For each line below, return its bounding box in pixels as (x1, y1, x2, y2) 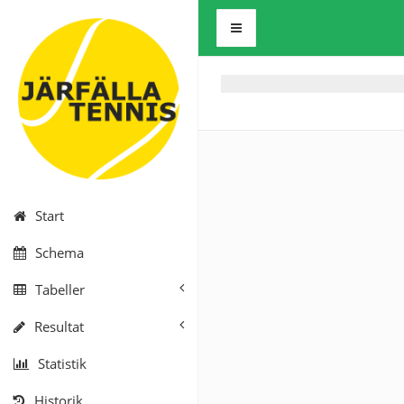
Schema (35, 243, 84, 262)
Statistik (38, 354, 87, 372)
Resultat (34, 317, 84, 335)
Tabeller (35, 280, 85, 298)
